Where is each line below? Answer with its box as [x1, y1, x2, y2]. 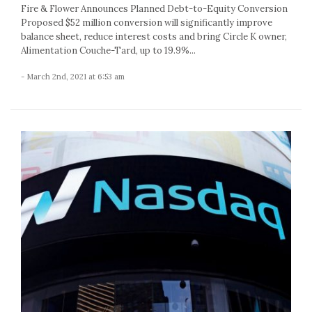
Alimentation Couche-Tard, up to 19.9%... [21, 45, 196, 57]
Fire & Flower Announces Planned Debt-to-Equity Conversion [21, 3, 288, 15]
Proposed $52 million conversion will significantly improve [21, 17, 272, 29]
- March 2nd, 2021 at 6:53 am [21, 72, 125, 82]
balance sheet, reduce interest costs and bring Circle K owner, [21, 31, 287, 43]
